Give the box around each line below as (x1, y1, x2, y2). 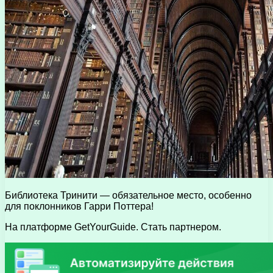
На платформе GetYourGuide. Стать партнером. (5, 222, 221, 233)
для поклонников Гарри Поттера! (5, 201, 154, 212)
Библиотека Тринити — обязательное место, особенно (5, 190, 252, 201)
